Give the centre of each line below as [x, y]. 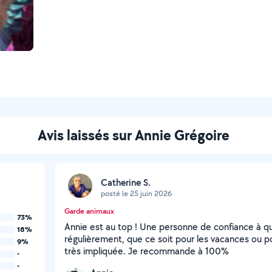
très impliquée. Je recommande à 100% [147, 251]
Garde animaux [89, 211]
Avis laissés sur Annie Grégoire [134, 135]
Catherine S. [126, 182]
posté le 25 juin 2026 [136, 193]
